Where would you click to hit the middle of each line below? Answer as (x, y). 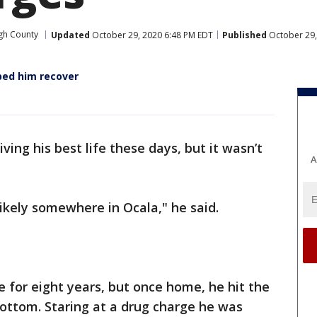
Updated (70, 35)
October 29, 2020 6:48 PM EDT (151, 35)
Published (244, 35)
